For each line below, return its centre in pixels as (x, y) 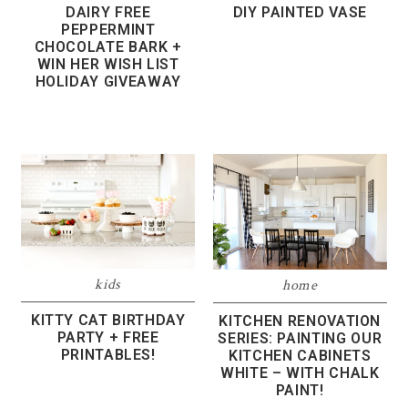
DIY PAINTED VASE (300, 12)
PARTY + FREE (108, 338)
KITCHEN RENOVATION (300, 321)
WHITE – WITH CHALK (300, 372)
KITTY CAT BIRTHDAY (108, 321)
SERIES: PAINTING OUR (300, 338)
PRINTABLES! (108, 355)
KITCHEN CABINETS (300, 355)
